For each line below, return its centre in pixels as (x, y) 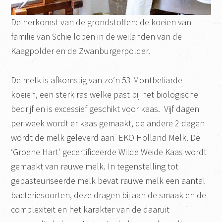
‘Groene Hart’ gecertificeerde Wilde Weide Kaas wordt (109, 152)
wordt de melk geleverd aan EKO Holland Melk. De (106, 138)
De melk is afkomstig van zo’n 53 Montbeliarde (97, 80)
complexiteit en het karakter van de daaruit (90, 210)
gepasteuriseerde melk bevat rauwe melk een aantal (108, 181)
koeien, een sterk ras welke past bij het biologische (105, 95)
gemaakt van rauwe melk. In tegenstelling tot (95, 166)
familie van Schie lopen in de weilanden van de (97, 37)
